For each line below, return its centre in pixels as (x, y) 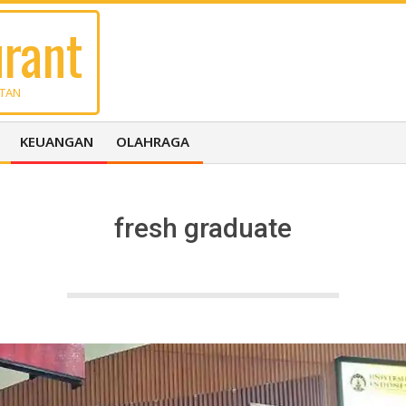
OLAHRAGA (153, 141)
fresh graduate (203, 228)
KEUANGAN (57, 141)
